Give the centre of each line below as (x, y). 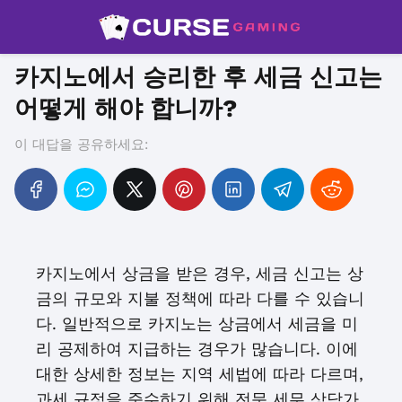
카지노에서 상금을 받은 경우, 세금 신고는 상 (200, 273)
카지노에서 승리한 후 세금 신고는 (198, 77)
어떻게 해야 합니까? (126, 109)
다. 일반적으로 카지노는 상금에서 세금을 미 (197, 323)
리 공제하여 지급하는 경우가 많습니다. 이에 (197, 349)
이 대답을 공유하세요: (81, 144)
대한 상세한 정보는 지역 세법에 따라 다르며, (200, 374)
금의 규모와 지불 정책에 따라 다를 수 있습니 (200, 298)
